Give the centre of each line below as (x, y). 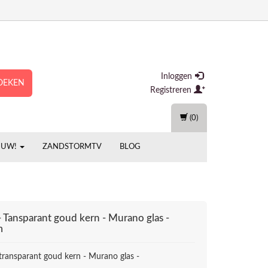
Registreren (172, 90)
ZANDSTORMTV (72, 147)
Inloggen (178, 77)
